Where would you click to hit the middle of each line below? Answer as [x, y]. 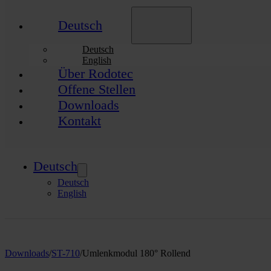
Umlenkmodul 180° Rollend [136, 253]
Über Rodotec [96, 74]
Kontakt [80, 121]
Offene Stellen [97, 90]
